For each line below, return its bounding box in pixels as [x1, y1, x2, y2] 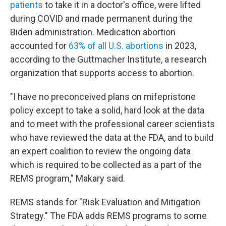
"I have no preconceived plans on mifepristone [10, 91, 196, 102]
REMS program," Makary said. [10, 173, 125, 184]
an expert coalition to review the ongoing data [10, 146, 191, 156]
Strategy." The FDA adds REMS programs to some [10, 210, 207, 221]
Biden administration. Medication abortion [10, 27, 176, 37]
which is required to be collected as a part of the [10, 159, 202, 170]
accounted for [10, 40, 69, 51]
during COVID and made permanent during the [10, 13, 193, 24]
